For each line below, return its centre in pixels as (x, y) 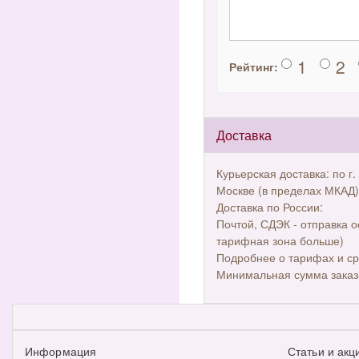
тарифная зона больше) (280, 240)
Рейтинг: (254, 67)
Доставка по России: (270, 207)
